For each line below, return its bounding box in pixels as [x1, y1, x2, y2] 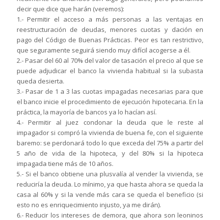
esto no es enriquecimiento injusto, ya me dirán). [16, 200, 161, 210]
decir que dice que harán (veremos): [16, 4, 124, 14]
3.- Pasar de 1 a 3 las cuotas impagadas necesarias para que [16, 87, 204, 96]
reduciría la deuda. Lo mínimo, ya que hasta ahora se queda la [16, 180, 204, 189]
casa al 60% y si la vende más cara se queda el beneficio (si [16, 190, 204, 199]
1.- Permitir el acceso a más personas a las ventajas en [16, 15, 204, 24]
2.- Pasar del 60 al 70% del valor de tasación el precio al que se [16, 56, 204, 65]
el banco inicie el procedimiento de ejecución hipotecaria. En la [16, 97, 204, 107]
